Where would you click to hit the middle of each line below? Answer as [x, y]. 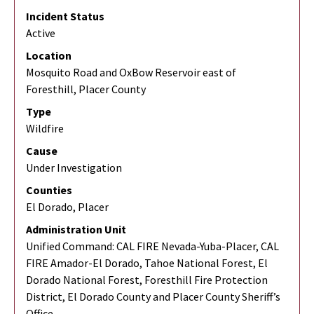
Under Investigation [74, 167]
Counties [49, 190]
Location [49, 55]
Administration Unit [76, 229]
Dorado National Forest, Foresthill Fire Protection [147, 279]
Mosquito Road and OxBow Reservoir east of [131, 72]
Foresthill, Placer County [86, 89]
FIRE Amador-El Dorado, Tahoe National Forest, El [147, 262]
